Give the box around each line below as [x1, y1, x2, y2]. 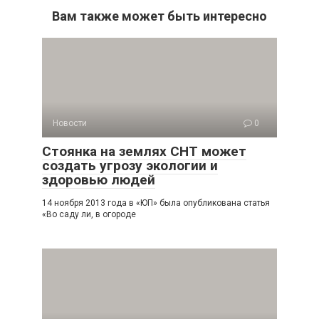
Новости [53, 118, 87, 128]
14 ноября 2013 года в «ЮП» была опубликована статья [42, 198, 270, 208]
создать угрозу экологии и [42, 157, 218, 174]
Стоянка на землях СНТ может [42, 143, 246, 159]
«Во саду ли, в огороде [42, 209, 136, 219]
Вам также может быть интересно [52, 9, 267, 23]
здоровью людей [42, 172, 155, 188]
